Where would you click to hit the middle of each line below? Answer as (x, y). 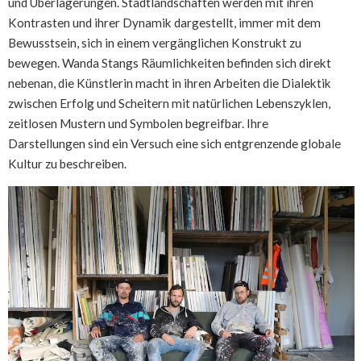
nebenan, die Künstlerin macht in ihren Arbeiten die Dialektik (170, 83)
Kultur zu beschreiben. (67, 163)
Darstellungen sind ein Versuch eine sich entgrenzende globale (174, 143)
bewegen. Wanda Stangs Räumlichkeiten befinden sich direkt (170, 62)
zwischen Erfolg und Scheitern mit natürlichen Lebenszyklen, (169, 103)
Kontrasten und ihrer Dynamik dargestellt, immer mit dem (164, 22)
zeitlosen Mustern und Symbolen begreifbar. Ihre (138, 123)
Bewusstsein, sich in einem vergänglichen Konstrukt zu (155, 42)
